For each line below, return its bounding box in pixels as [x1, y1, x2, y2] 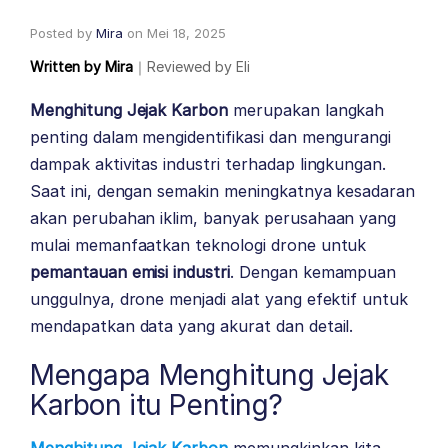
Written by [30, 58, 101, 76]
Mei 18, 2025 [147, 25, 226, 42]
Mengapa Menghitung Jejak [30, 358, 389, 393]
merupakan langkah [228, 100, 385, 121]
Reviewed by [147, 58, 236, 76]
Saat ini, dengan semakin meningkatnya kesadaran [30, 181, 416, 202]
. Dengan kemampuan [230, 262, 397, 283]
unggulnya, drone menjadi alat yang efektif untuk [30, 289, 409, 310]
